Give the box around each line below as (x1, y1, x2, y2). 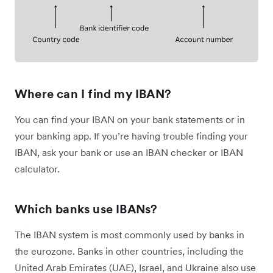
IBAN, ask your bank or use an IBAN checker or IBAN (15, 146, 243, 158)
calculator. (15, 162, 60, 175)
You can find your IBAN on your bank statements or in (15, 113, 245, 126)
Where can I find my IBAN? (15, 85, 171, 102)
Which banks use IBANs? (15, 200, 158, 217)
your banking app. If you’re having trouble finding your (15, 129, 248, 142)
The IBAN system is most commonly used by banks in (15, 228, 244, 241)
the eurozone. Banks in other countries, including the (15, 244, 244, 257)
